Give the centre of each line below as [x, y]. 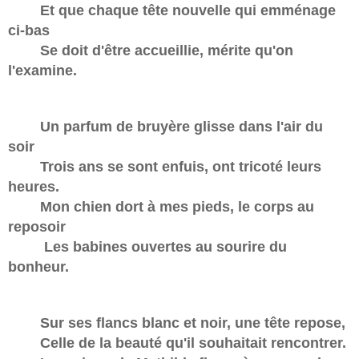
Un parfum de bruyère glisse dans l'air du [165, 127]
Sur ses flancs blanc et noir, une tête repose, [177, 323]
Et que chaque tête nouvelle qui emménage [172, 11]
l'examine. [42, 71]
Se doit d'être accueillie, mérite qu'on [151, 51]
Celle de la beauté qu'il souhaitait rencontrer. [177, 343]
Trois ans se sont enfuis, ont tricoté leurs [165, 167]
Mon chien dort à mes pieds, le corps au [161, 207]
